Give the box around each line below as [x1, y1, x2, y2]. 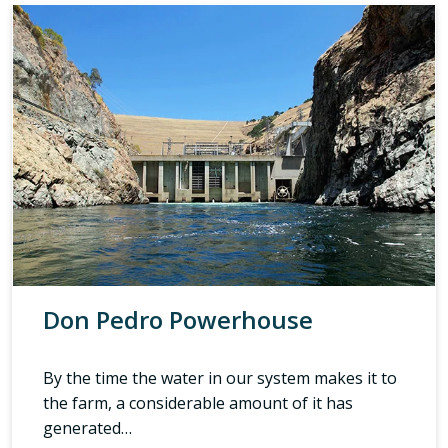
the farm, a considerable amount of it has [43, 392, 353, 415]
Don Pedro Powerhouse [43, 303, 313, 337]
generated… [43, 417, 132, 440]
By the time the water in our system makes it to [43, 367, 397, 390]
